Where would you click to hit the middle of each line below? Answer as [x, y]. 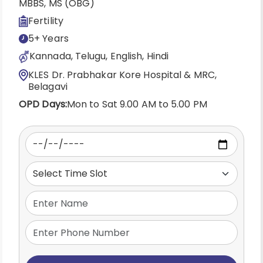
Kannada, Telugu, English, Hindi [99, 56]
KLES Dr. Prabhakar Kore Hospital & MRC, [122, 75]
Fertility [46, 21]
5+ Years [48, 38]
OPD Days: [43, 104]
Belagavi [48, 87]
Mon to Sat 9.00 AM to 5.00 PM [137, 104]
